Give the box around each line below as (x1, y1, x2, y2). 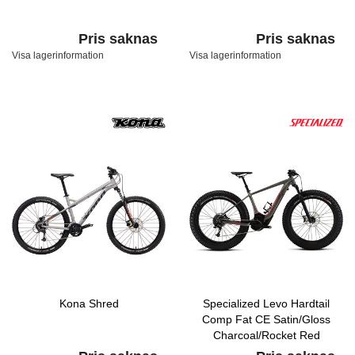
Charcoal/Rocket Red (212, 329, 320, 342)
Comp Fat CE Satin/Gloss (202, 313, 330, 326)
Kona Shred (59, 297, 119, 310)
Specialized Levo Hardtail (203, 297, 330, 310)
